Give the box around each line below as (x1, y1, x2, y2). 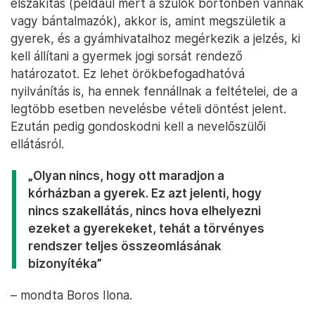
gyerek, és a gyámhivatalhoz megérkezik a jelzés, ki (11, 31, 300, 46)
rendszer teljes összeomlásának (28, 238, 221, 254)
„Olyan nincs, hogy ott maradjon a (28, 168, 224, 184)
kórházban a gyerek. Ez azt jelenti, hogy (28, 186, 262, 201)
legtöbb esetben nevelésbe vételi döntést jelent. (11, 101, 286, 117)
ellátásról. (11, 136, 64, 152)
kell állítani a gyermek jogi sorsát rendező (11, 49, 243, 64)
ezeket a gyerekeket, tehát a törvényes (28, 221, 264, 236)
